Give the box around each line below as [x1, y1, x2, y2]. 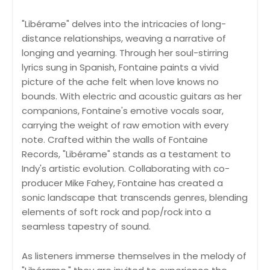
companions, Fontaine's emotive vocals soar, [22, 104, 224, 117]
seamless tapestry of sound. [22, 219, 151, 233]
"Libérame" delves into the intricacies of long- [22, 17, 226, 30]
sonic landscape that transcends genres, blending [22, 190, 248, 204]
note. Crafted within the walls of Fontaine [22, 133, 208, 146]
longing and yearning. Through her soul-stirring [22, 46, 228, 59]
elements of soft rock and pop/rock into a [22, 205, 211, 218]
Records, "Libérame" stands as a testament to [22, 147, 231, 160]
